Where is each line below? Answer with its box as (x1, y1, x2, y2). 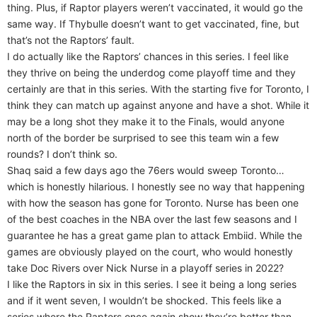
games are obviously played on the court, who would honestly (7, 245, 293, 258)
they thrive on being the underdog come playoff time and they (7, 66, 296, 79)
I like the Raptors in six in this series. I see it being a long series (7, 277, 296, 290)
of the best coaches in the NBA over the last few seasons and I (7, 212, 297, 225)
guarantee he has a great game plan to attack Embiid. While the (7, 229, 302, 241)
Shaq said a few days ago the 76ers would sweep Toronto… (7, 163, 284, 176)
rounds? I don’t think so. (7, 147, 117, 160)
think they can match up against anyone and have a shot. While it (7, 98, 309, 111)
